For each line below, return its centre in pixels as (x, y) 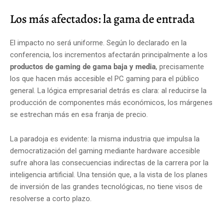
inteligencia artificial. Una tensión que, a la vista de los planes (109, 174)
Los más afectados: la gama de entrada (102, 19)
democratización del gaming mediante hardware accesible (105, 151)
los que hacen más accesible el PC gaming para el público (105, 78)
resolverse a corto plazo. (51, 198)
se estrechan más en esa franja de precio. (79, 114)
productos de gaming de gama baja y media (83, 66)
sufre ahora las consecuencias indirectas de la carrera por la (109, 163)
